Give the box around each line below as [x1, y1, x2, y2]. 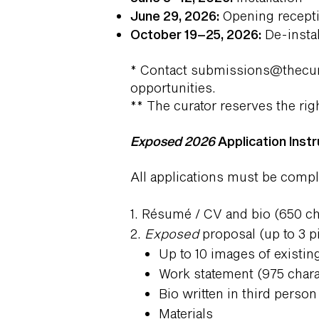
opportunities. [130, 80, 216, 95]
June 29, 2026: [130, 8, 219, 23]
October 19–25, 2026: [130, 26, 261, 42]
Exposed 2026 [130, 133, 215, 149]
